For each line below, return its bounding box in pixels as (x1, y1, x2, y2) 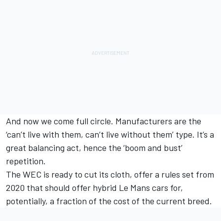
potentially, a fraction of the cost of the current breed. (6, 195, 212, 207)
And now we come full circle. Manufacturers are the (6, 115, 201, 127)
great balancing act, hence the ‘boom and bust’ (6, 142, 183, 153)
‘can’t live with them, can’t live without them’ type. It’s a (6, 129, 214, 140)
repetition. (6, 155, 46, 167)
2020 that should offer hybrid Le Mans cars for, (6, 182, 183, 193)
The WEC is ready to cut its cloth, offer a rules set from (6, 169, 214, 180)
